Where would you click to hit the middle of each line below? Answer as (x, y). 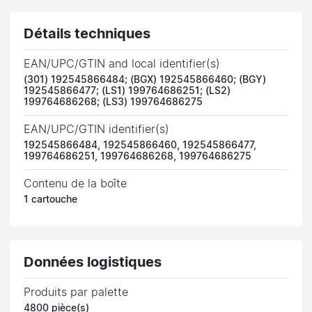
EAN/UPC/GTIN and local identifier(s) (122, 64)
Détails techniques (87, 34)
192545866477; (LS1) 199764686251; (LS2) (127, 91)
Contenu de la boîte (76, 184)
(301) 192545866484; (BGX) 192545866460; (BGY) (145, 80)
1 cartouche (51, 200)
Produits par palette (76, 292)
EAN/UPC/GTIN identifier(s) (97, 129)
